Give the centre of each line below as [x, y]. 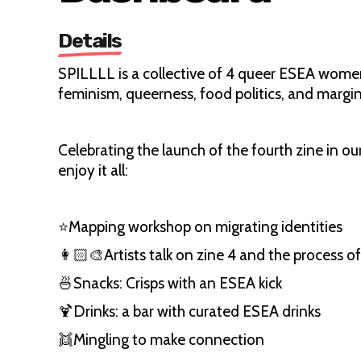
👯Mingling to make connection [161, 340]
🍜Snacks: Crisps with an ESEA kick [170, 283]
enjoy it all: [95, 170]
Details [90, 41]
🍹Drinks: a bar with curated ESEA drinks [189, 311]
